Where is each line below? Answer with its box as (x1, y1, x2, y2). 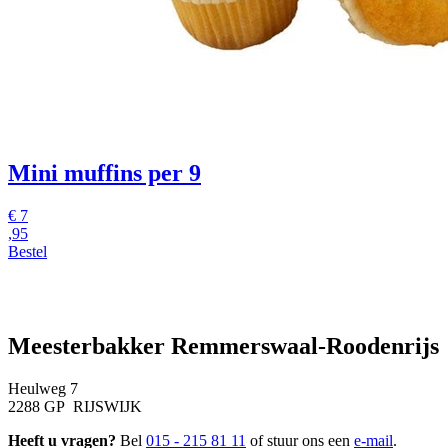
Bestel (8, 242, 47, 260)
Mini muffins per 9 (8, 160, 201, 187)
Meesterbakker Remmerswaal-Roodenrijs (8, 332, 439, 359)
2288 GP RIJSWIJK (8, 397, 142, 415)
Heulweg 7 (8, 379, 78, 397)
